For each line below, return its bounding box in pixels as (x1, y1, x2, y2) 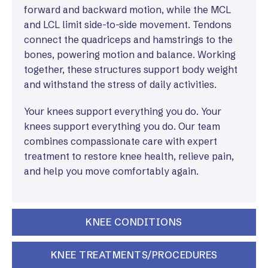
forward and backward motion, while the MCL (24, 4, 231, 16)
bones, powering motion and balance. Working (24, 48, 236, 60)
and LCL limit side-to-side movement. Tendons (24, 19, 232, 31)
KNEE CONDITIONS (86, 216, 182, 228)
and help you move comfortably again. (24, 165, 199, 177)
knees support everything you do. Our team (24, 120, 220, 132)
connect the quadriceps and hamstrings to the (24, 33, 233, 45)
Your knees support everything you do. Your (24, 105, 221, 117)
